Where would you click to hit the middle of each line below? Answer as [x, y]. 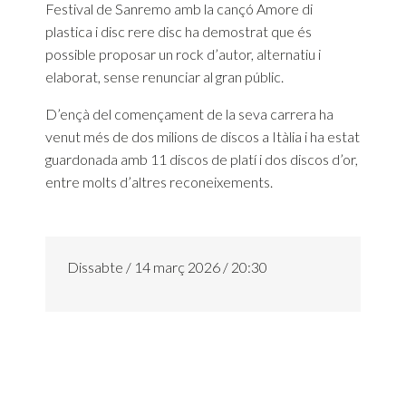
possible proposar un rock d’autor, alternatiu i [183, 53]
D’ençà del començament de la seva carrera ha [189, 113]
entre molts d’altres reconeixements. [159, 181]
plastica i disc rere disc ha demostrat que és [179, 31]
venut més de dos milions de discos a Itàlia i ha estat [203, 136]
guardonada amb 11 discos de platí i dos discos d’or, [202, 159]
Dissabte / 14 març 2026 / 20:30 [167, 266]
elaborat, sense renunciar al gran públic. [164, 76]
